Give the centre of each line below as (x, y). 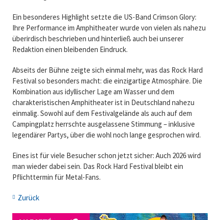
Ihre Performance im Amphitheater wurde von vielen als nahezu (109, 27)
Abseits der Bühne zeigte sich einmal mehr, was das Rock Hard (107, 70)
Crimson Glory (174, 17)
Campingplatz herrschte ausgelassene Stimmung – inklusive (103, 124)
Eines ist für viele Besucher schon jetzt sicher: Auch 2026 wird (106, 155)
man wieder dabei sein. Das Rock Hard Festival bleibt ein (97, 166)
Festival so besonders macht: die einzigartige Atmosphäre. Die (107, 81)
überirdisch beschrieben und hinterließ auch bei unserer (98, 38)
